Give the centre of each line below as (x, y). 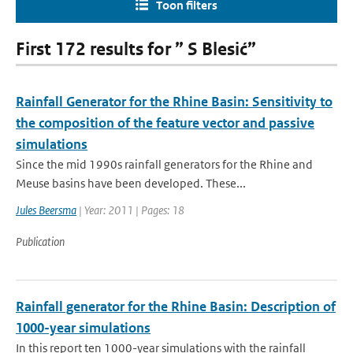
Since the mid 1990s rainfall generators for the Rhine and (164, 164)
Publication (40, 242)
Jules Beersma (46, 210)
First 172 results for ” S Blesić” (136, 49)
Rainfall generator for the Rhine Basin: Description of (176, 307)
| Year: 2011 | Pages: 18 (130, 210)
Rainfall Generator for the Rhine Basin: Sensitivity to (174, 102)
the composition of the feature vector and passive (165, 123)
